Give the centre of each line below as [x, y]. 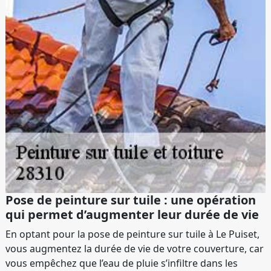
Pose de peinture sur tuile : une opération [131, 200]
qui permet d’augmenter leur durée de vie [132, 214]
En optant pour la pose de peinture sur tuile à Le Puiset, [132, 234]
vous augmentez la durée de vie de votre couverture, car [135, 249]
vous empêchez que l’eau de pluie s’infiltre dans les [122, 263]
